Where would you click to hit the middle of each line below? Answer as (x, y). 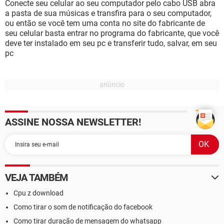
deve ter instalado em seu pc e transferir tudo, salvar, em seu (111, 43)
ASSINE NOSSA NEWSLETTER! (73, 122)
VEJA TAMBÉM (37, 177)
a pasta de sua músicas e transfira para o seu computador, (108, 13)
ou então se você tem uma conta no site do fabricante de (105, 23)
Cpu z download (38, 193)
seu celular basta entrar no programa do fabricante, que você (112, 33)
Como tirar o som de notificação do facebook (83, 207)
